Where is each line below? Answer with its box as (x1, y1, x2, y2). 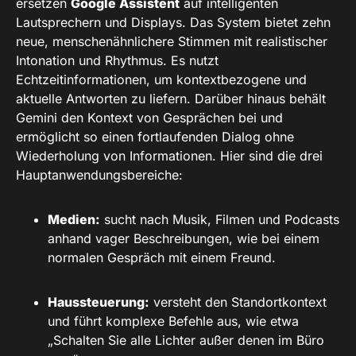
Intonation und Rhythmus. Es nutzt (16, 52, 219, 69)
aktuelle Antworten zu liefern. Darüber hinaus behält (16, 91, 326, 107)
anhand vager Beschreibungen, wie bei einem (48, 230, 319, 247)
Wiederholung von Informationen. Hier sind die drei (16, 148, 323, 164)
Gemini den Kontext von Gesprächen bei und (16, 110, 283, 126)
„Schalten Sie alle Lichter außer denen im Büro (48, 332, 324, 349)
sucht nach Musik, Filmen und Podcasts (100, 211, 339, 228)
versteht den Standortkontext (149, 294, 327, 311)
